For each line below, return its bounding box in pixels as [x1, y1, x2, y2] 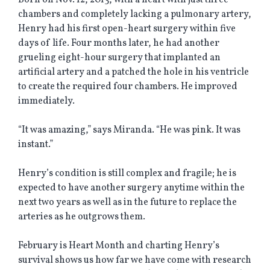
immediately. [18, 95, 75, 108]
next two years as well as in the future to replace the [18, 196, 237, 209]
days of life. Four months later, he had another [18, 37, 219, 50]
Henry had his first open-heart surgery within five [18, 22, 236, 36]
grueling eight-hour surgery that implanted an [18, 51, 221, 64]
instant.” [18, 138, 53, 151]
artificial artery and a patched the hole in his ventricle [18, 66, 249, 79]
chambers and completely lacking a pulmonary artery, [18, 8, 251, 21]
